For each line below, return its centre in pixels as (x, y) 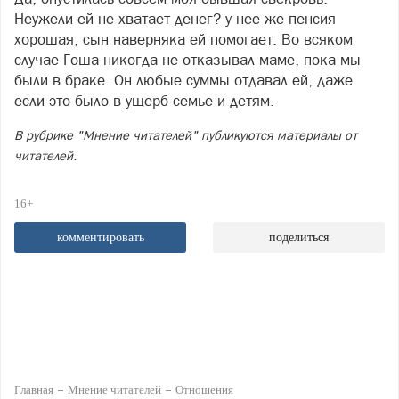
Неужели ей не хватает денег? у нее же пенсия (175, 18)
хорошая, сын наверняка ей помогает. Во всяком (183, 39)
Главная (34, 389)
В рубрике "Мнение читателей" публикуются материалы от (186, 135)
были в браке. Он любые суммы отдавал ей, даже (183, 80)
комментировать (100, 237)
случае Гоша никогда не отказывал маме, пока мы (187, 59)
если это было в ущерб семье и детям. (144, 100)
